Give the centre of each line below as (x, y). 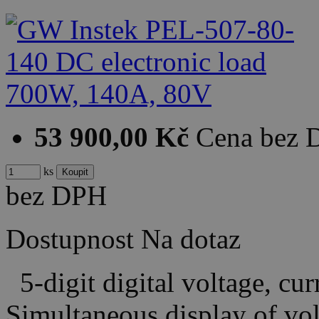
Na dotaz (191, 239)
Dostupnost (70, 239)
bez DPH (56, 195)
